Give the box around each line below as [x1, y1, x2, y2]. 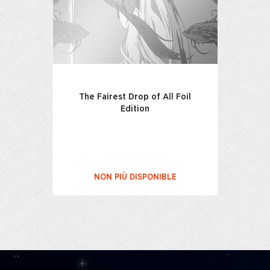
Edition [121, 104, 149, 113]
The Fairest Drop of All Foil [79, 92, 191, 101]
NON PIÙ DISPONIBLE [93, 172, 177, 181]
